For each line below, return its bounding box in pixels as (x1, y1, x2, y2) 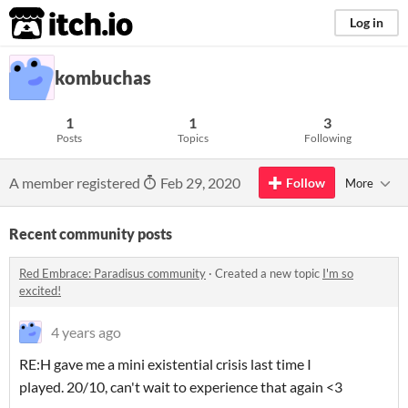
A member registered (9, 174, 143, 191)
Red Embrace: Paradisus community (19, 266, 206, 280)
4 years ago (51, 323, 121, 341)
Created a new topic (215, 266, 322, 280)
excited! (19, 283, 61, 298)
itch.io (8, 5, 88, 42)
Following (303, 131, 352, 145)
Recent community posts (9, 225, 172, 242)
